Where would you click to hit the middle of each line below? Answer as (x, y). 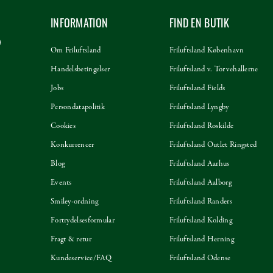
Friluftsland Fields (197, 89)
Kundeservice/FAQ (81, 259)
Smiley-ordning (74, 202)
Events (61, 183)
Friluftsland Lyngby (199, 108)
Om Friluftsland (76, 51)
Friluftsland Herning (201, 240)
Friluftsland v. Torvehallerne (214, 70)
